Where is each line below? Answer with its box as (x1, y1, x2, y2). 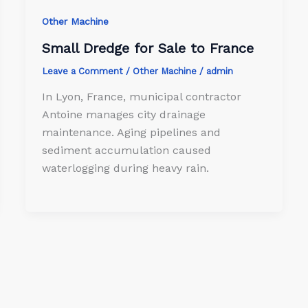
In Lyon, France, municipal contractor (42, 90, 242, 104)
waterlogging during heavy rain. (42, 162, 210, 175)
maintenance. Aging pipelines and (42, 126, 221, 140)
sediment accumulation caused (42, 144, 212, 157)
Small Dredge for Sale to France (42, 39, 254, 56)
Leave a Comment (42, 65, 124, 76)
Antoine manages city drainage (42, 108, 206, 122)
